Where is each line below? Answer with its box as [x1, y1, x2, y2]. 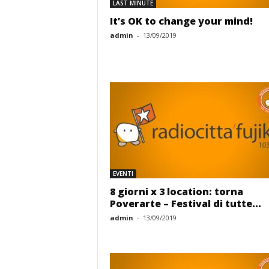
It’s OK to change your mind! [109, 14, 253, 28]
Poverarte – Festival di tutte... [109, 197, 261, 210]
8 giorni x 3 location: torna [109, 185, 243, 198]
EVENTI [112, 169, 133, 178]
